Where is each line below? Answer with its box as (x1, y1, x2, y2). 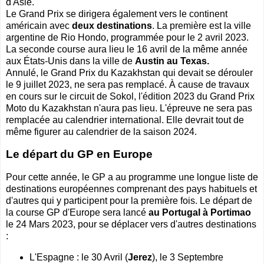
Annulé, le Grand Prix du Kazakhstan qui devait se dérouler (6, 67, 253, 78)
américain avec (6, 20, 72, 31)
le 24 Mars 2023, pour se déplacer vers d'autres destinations (6, 219, 256, 229)
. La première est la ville (152, 20, 251, 31)
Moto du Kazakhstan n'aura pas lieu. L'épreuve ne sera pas (6, 103, 252, 113)
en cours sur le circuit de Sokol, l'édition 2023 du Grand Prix (6, 91, 255, 101)
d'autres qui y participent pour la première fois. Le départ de (6, 195, 252, 206)
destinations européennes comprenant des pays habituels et (6, 183, 257, 194)
